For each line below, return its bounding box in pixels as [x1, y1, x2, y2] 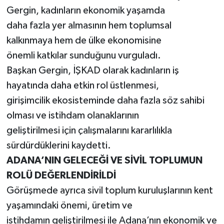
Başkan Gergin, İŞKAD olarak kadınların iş [6, 65, 179, 75]
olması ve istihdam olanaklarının [6, 110, 139, 120]
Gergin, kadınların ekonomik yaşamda [6, 5, 165, 15]
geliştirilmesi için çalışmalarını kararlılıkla [6, 125, 172, 135]
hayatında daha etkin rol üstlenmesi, [6, 80, 159, 90]
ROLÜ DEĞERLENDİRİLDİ [6, 170, 116, 180]
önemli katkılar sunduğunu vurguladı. [6, 50, 161, 60]
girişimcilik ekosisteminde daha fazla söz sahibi [6, 95, 204, 105]
